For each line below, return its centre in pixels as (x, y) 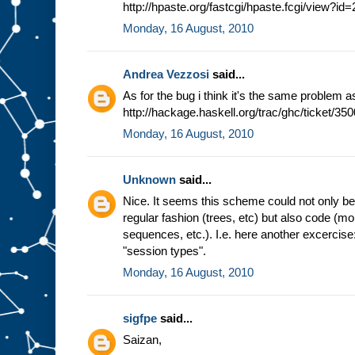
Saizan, (142, 339)
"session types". (164, 250)
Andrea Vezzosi (166, 74)
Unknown (149, 179)
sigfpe (140, 318)
